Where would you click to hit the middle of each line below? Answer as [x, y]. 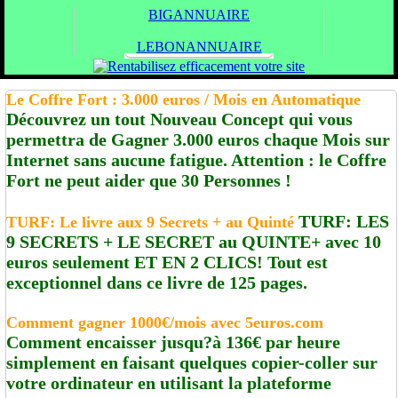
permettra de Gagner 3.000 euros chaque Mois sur [198, 139]
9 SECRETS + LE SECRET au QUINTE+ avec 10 [194, 241]
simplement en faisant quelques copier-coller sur [192, 362]
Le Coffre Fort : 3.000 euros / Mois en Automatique [183, 99]
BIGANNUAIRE [199, 14]
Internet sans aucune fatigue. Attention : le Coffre [196, 159]
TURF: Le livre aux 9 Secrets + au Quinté [150, 222]
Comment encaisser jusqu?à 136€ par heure [173, 342]
